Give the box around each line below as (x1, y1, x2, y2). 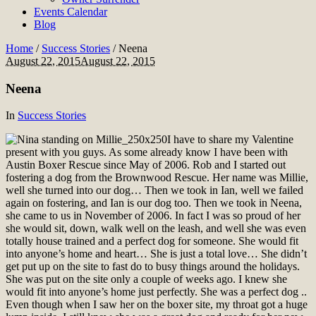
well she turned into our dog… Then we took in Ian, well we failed (6, 184, 303, 197)
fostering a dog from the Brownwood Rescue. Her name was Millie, (6, 171, 308, 184)
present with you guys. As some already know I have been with (6, 146, 288, 159)
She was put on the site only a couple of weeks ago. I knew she (6, 273, 287, 286)
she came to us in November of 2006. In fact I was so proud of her (6, 209, 300, 222)
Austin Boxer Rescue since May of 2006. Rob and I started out (6, 159, 286, 171)
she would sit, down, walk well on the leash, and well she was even (6, 222, 306, 235)
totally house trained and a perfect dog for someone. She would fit (6, 235, 298, 248)
